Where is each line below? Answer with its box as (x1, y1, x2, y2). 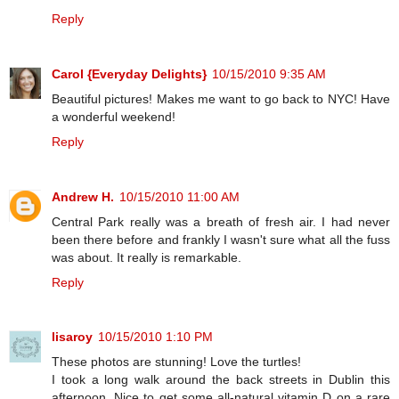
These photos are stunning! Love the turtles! (52, 354, 301, 370)
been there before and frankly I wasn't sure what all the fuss (52, 232, 390, 247)
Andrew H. (52, 189, 114, 204)
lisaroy (52, 330, 93, 345)
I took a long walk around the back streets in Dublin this (52, 372, 390, 387)
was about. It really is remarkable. (52, 249, 241, 265)
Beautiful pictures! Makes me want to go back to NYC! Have (52, 91, 390, 106)
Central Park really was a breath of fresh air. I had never (52, 214, 390, 229)
